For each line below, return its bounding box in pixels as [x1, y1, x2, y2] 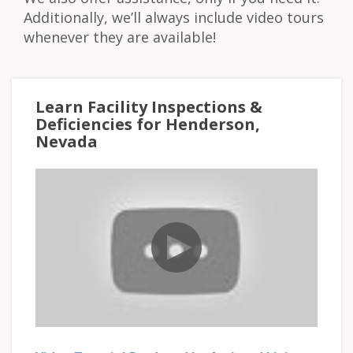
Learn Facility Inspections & [35, 96, 262, 117]
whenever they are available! [24, 28, 216, 46]
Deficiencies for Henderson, [35, 113, 260, 135]
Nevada [35, 131, 98, 152]
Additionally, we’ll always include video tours [24, 8, 324, 27]
